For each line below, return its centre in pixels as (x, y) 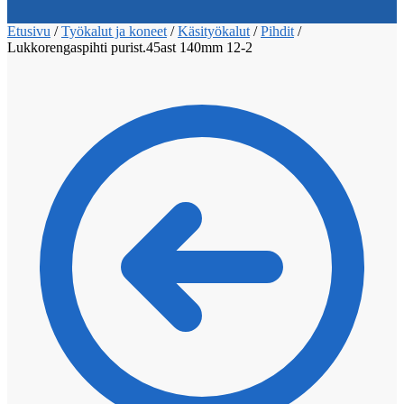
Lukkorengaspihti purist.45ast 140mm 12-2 (130, 47)
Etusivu (29, 31)
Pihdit (277, 31)
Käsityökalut (214, 31)
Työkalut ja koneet (114, 31)
